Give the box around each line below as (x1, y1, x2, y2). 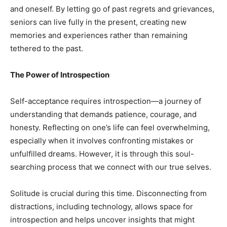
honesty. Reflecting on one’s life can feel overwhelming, (10, 122, 210, 132)
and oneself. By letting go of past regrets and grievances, (10, 4, 214, 14)
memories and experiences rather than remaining (10, 30, 187, 40)
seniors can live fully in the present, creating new (10, 17, 186, 27)
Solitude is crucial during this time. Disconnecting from (10, 188, 207, 198)
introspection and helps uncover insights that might (10, 214, 195, 224)
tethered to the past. (10, 43, 83, 53)
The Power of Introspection (10, 69, 109, 80)
